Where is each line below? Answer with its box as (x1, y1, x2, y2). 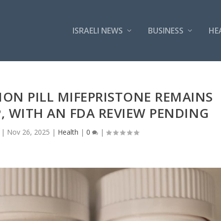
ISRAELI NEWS (72, 25, 123, 36)
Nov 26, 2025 (6, 127, 50, 137)
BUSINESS (147, 25, 184, 36)
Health (57, 127, 78, 137)
